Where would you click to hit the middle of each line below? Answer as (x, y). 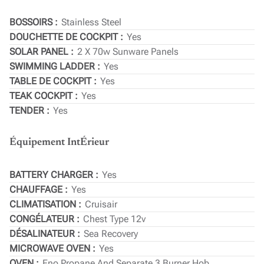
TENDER (28, 111)
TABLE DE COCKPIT (52, 81)
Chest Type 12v (114, 219)
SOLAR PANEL (40, 52)
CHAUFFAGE (37, 190)
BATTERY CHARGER (52, 175)
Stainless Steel (91, 22)
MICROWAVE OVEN (51, 249)
